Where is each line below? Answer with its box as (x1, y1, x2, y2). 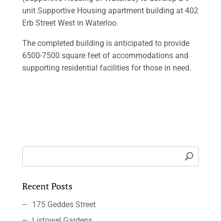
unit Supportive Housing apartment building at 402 (22, 6, 198, 15)
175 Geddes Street (32, 200, 96, 209)
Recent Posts (22, 180, 73, 192)
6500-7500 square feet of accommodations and (22, 51, 188, 60)
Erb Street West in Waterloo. (22, 18, 118, 28)
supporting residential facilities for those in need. (22, 63, 191, 73)
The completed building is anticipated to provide (22, 38, 189, 48)
